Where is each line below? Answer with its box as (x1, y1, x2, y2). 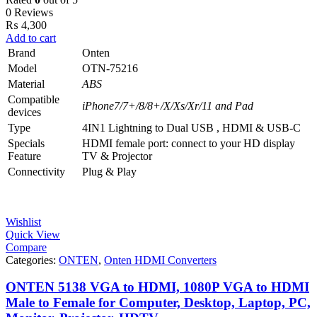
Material (8, 77, 45, 90)
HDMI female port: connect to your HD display (82, 137, 295, 149)
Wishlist (6, 215, 41, 228)
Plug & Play (82, 165, 137, 178)
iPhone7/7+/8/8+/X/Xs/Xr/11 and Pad (82, 99, 253, 112)
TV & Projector (82, 149, 152, 162)
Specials (8, 137, 45, 149)
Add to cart (6, 31, 56, 44)
